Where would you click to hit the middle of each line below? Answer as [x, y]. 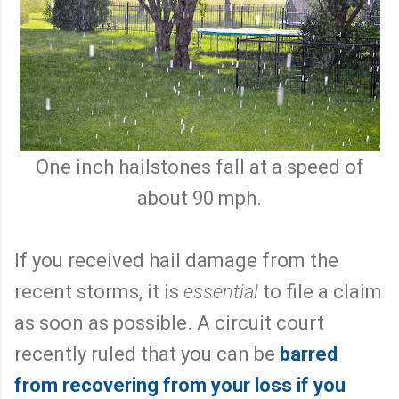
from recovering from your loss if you [180, 385]
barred [309, 354]
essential [221, 291]
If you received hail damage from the [176, 260]
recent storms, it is [99, 291]
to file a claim [320, 291]
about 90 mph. [199, 198]
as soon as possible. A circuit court [169, 322]
